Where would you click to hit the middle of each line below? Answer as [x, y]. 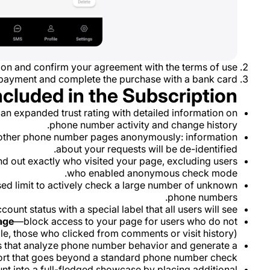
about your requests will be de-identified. [147, 149]
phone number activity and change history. [143, 125]
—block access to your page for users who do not [126, 221]
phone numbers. [202, 197]
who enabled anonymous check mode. [152, 173]
